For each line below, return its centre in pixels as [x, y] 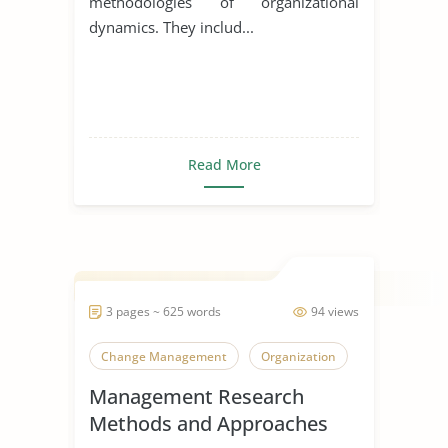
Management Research [196, 396]
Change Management [164, 356]
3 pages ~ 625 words [163, 311]
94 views [335, 311]
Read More [224, 164]
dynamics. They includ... [171, 26]
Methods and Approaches [208, 423]
